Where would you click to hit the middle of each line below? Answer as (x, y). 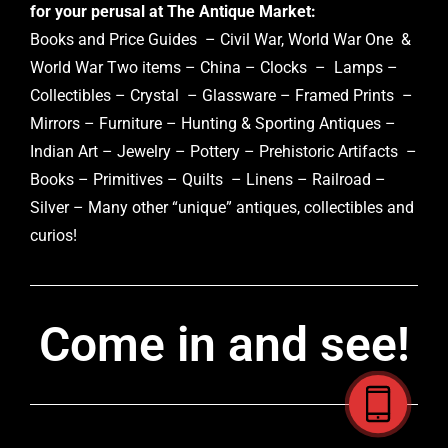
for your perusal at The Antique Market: (173, 12)
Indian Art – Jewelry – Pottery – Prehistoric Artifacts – (223, 152)
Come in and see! (224, 345)
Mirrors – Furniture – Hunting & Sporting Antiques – (213, 124)
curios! (53, 236)
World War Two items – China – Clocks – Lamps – (214, 68)
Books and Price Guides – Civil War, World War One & (220, 40)
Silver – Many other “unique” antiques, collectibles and (222, 208)
